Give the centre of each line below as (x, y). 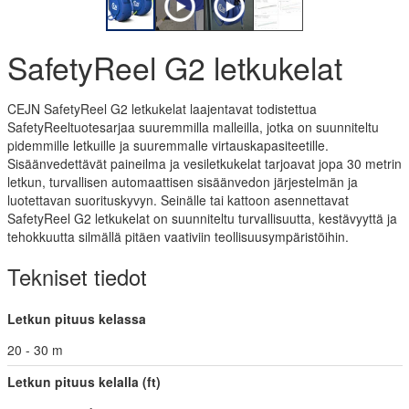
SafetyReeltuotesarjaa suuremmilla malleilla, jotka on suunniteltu (193, 126)
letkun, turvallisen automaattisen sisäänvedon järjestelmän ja (182, 181)
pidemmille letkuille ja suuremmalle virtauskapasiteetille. (168, 145)
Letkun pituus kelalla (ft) (84, 381)
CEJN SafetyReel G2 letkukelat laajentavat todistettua (162, 108)
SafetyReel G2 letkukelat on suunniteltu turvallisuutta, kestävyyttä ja (202, 218)
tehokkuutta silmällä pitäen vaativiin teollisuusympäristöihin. (178, 236)
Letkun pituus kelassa (76, 318)
